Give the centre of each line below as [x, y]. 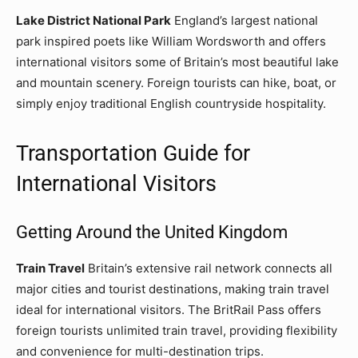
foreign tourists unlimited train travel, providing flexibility [177, 330]
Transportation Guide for [133, 153]
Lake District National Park [93, 20]
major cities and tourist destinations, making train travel [173, 288]
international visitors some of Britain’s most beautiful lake [177, 62]
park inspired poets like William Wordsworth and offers [171, 41]
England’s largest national [245, 20]
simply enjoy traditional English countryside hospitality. [171, 103]
